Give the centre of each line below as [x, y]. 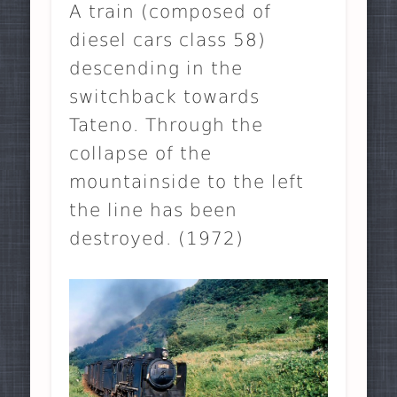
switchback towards [165, 97]
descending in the [156, 69]
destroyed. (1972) [157, 239]
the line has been [154, 210]
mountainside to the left [187, 182]
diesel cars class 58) [168, 40]
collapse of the [141, 154]
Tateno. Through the [167, 125]
